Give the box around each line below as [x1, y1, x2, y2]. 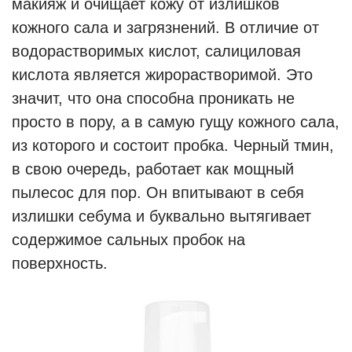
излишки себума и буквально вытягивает [12, 207, 311, 225]
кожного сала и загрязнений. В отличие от [12, 19, 319, 36]
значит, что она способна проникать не [12, 90, 295, 107]
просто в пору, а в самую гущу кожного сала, [12, 113, 339, 130]
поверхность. [12, 255, 108, 272]
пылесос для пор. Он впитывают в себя [12, 184, 304, 201]
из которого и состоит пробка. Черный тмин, [12, 137, 334, 154]
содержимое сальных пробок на [12, 231, 245, 248]
